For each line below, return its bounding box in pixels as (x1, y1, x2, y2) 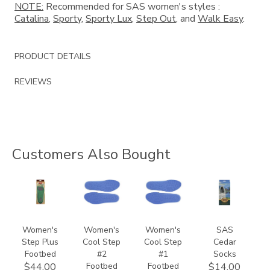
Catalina (14, 12, 49, 26)
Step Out (136, 12, 177, 26)
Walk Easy (198, 12, 243, 26)
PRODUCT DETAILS (14, 51, 92, 63)
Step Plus (22, 236, 59, 248)
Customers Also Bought (12, 144, 171, 164)
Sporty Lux (86, 12, 133, 26)
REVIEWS (14, 76, 52, 88)
